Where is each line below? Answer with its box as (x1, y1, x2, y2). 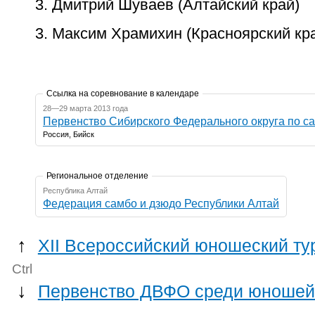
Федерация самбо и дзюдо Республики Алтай (43, 198, 279, 210)
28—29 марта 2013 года (43, 104, 128, 113)
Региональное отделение (46, 171, 148, 181)
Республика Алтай (43, 186, 108, 195)
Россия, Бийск (43, 130, 94, 139)
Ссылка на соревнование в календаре (46, 89, 199, 99)
